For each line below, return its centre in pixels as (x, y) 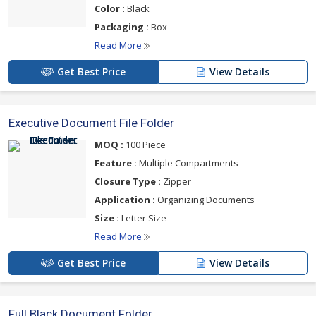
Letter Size (143, 218)
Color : (110, 8)
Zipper (176, 181)
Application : (125, 200)
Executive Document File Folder (91, 123)
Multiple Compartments (188, 163)
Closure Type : (128, 181)
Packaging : (122, 27)
